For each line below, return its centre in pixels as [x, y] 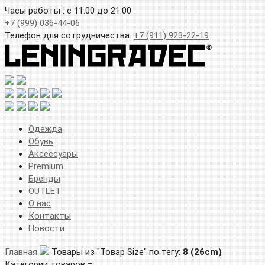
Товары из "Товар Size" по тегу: [117, 252]
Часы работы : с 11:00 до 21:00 [68, 11]
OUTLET [45, 191]
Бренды [44, 178]
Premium [46, 166]
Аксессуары [53, 153]
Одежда [45, 129]
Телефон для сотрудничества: [69, 35]
